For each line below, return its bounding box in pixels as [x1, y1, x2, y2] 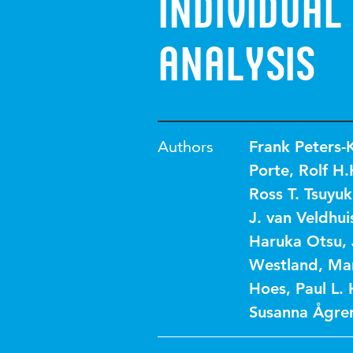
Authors [158, 137, 214, 156]
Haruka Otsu [249, 232, 342, 251]
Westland [249, 255, 318, 274]
